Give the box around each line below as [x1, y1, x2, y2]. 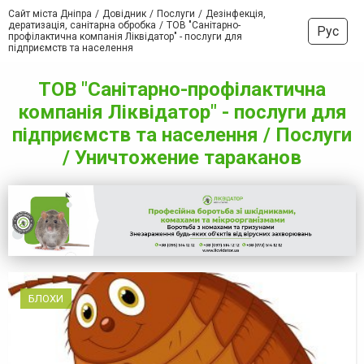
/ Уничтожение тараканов [63, 146, 301, 169]
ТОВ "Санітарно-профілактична [38, 78, 326, 101]
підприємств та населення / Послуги [12, 123, 352, 146]
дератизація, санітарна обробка [8, 19, 156, 31]
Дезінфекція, [206, 8, 266, 19]
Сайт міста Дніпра [8, 8, 92, 19]
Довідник [102, 8, 146, 19]
